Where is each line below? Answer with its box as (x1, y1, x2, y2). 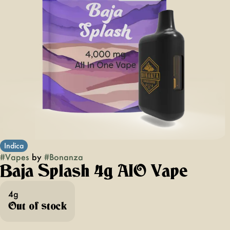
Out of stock (8, 201, 67, 212)
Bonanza (49, 151, 83, 162)
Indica (4, 141, 24, 150)
